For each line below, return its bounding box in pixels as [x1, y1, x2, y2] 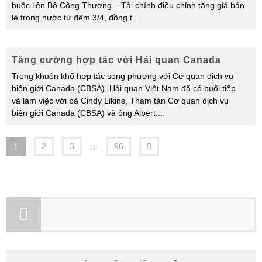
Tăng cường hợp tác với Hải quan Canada [12, 55, 221, 65]
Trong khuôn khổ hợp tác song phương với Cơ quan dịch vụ [12, 71, 233, 81]
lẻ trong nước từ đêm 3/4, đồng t [12, 13, 132, 22]
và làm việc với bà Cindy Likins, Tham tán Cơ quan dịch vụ [12, 96, 229, 105]
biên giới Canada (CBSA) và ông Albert [12, 108, 156, 118]
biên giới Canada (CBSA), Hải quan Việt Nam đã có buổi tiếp [12, 84, 236, 93]
